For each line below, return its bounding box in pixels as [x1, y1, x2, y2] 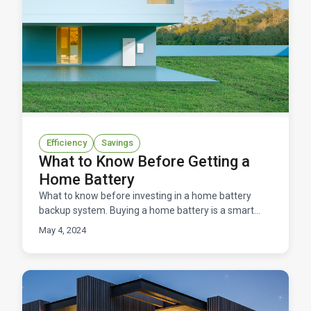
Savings [101, 137, 133, 149]
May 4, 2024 [39, 224, 86, 235]
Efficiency [46, 137, 87, 149]
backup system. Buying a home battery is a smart [39, 204, 254, 216]
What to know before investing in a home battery [39, 190, 251, 201]
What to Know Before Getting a [39, 152, 250, 170]
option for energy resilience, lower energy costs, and [39, 219, 266, 230]
